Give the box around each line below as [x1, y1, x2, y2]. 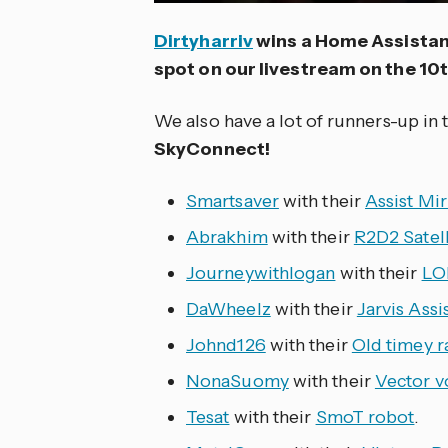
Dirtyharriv [154, 29, 253, 52]
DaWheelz [186, 297, 271, 320]
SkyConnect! [154, 137, 270, 160]
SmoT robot [315, 405, 415, 428]
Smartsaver [186, 189, 279, 212]
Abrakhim [186, 225, 268, 248]
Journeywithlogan [186, 261, 336, 284]
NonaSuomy [186, 369, 289, 392]
